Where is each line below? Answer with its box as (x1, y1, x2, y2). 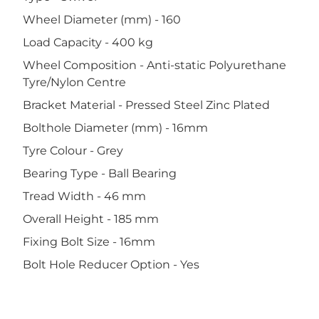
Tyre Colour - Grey (23, 144, 123, 157)
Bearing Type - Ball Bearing (23, 167, 177, 180)
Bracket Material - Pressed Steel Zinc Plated (23, 98, 270, 112)
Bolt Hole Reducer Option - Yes (23, 258, 199, 271)
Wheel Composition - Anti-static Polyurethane (23, 58, 286, 72)
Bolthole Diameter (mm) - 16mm (23, 121, 208, 135)
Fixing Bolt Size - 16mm (23, 235, 155, 249)
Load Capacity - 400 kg (23, 36, 153, 49)
